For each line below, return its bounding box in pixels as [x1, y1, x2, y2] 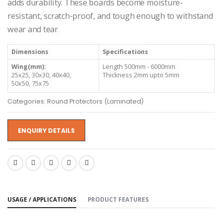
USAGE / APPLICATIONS [7, 195, 76, 203]
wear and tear [7, 23, 58, 35]
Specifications [102, 47, 148, 56]
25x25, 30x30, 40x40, [11, 70, 71, 79]
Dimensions [11, 47, 49, 56]
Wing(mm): [11, 62, 46, 71]
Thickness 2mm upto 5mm [102, 70, 179, 79]
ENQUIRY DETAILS [48, 126, 75, 135]
